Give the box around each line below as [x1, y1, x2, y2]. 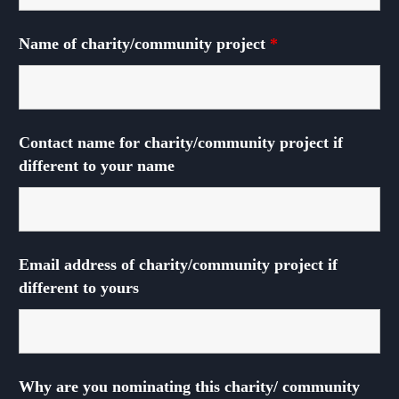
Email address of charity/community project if [19, 256, 338, 273]
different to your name [19, 157, 175, 175]
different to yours [19, 279, 139, 297]
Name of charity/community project [19, 35, 270, 53]
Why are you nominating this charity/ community [19, 378, 360, 395]
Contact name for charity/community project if [19, 134, 343, 151]
